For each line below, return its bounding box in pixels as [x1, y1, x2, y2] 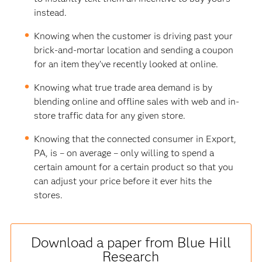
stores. [34, 189, 63, 201]
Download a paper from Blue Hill [30, 233, 231, 251]
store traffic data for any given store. [34, 109, 186, 121]
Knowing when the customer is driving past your [34, 30, 233, 42]
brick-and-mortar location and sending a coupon [34, 44, 234, 56]
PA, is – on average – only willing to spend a [34, 147, 215, 158]
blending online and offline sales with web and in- [34, 95, 240, 107]
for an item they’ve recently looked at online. [34, 58, 219, 70]
